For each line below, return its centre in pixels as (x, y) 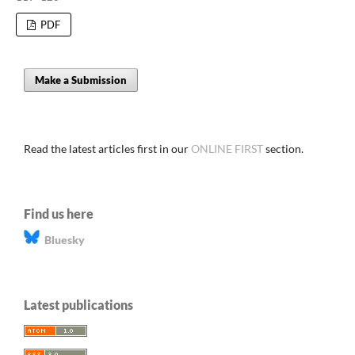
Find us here (59, 213)
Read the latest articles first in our (107, 148)
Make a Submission (81, 80)
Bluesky (62, 239)
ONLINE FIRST (227, 148)
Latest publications (78, 304)
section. (283, 148)
